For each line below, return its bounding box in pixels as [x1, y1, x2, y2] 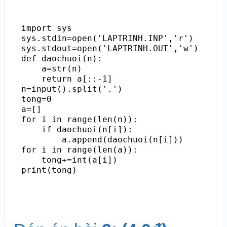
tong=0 [21, 94, 52, 104]
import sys [21, 23, 72, 33]
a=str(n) [21, 63, 82, 73]
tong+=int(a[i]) [21, 155, 118, 165]
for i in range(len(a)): [21, 144, 138, 155]
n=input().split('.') [21, 84, 123, 94]
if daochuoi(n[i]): [21, 124, 133, 134]
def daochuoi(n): [21, 53, 102, 63]
